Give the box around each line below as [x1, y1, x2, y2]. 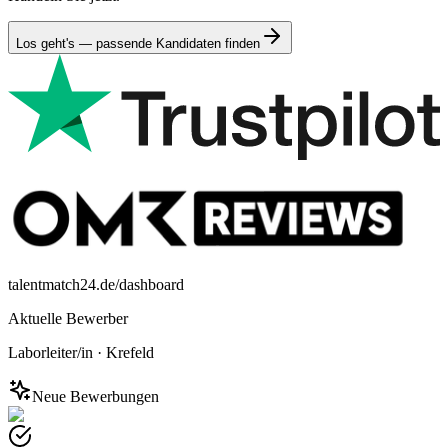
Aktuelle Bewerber [8, 309, 128, 327]
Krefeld [106, 343, 154, 361]
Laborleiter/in [8, 343, 93, 361]
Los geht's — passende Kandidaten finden [16, 35, 260, 51]
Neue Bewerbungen [32, 387, 159, 405]
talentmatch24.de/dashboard [8, 275, 184, 293]
